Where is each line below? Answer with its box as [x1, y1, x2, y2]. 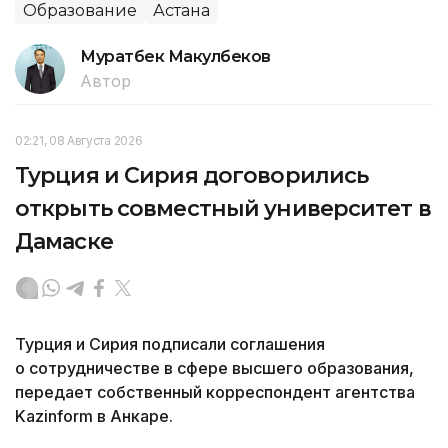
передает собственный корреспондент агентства [15, 382, 415, 403]
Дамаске [15, 228, 113, 256]
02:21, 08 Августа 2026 [15, 133, 143, 149]
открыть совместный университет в [15, 195, 431, 223]
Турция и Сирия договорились [15, 162, 369, 190]
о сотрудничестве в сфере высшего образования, [15, 358, 414, 379]
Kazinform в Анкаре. [15, 406, 173, 427]
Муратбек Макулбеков [80, 47, 271, 67]
